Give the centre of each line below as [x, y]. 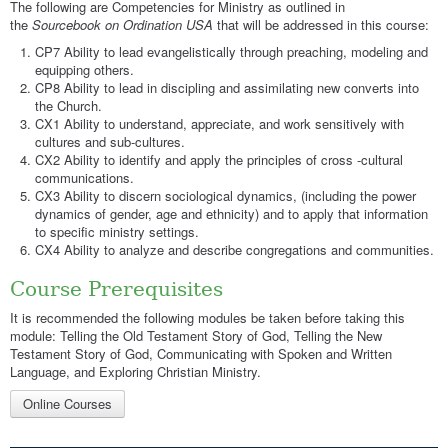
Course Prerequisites [116, 290]
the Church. [68, 106]
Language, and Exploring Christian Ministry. [135, 372]
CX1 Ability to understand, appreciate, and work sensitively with [219, 124]
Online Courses [67, 404]
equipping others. [84, 70]
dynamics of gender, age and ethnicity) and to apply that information [231, 214]
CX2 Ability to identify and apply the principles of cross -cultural [219, 160]
